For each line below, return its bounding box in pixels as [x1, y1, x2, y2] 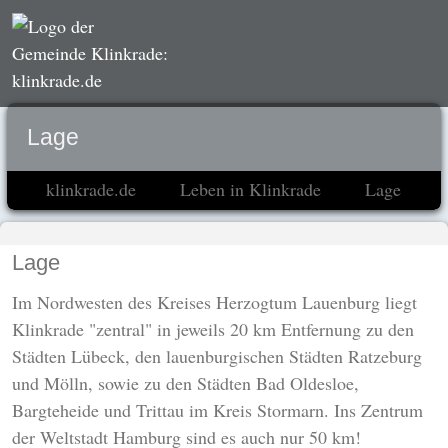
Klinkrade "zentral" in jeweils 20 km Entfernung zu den [12, 317, 414, 341]
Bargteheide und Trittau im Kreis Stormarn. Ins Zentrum [12, 398, 423, 422]
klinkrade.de [46, 177, 136, 201]
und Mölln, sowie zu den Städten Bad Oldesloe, [12, 371, 359, 395]
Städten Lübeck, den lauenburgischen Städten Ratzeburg [12, 344, 422, 368]
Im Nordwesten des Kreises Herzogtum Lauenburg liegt [12, 290, 417, 314]
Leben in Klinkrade [180, 177, 321, 201]
